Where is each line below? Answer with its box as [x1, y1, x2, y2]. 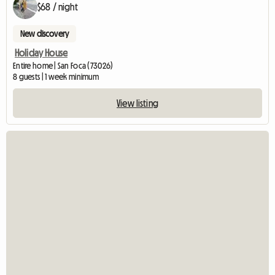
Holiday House [15, 48, 68, 58]
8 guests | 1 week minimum [13, 72, 99, 82]
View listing [117, 98, 158, 109]
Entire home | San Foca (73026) [13, 61, 114, 71]
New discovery [20, 29, 69, 39]
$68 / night [37, 2, 78, 12]
